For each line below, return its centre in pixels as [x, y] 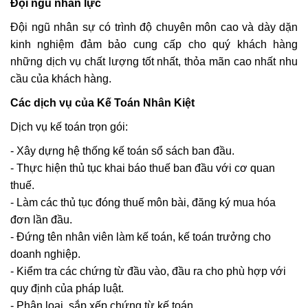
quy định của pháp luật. [67, 288]
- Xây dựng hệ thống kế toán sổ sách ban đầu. [122, 151]
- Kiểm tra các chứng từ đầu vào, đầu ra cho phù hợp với [148, 271]
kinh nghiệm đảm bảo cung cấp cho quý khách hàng [154, 44]
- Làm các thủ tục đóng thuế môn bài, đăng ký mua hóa [143, 202]
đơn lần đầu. [41, 220]
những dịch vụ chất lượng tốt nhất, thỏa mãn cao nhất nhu [154, 62]
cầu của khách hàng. [61, 79]
